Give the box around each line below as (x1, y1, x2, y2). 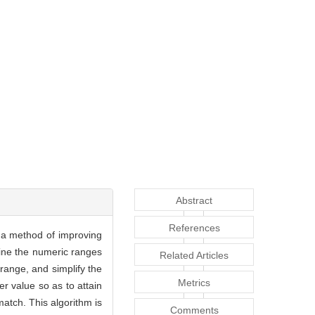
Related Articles (160, 250, 229, 262)
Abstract (176, 195, 212, 207)
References (168, 222, 220, 234)
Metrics (178, 277, 210, 289)
